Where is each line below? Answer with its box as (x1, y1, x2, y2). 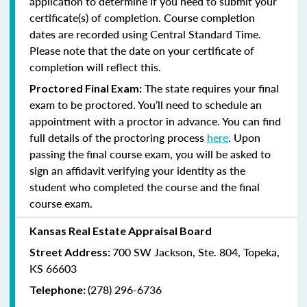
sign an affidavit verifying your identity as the (29, 162, 245, 178)
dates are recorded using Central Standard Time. (29, 25, 261, 42)
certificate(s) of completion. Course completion (29, 9, 255, 25)
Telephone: (29, 282, 88, 296)
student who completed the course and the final (29, 178, 260, 195)
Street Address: (29, 245, 112, 258)
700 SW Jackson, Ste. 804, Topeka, (112, 243, 280, 260)
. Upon (228, 129, 260, 145)
